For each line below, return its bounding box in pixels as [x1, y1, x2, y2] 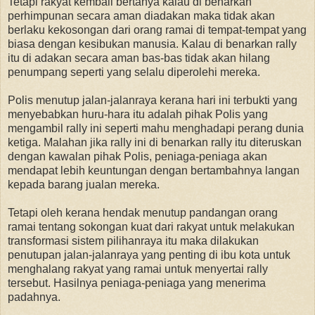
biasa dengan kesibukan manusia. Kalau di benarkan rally [8, 37, 297, 50]
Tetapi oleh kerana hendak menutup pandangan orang [8, 206, 278, 219]
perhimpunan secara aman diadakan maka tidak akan [8, 9, 275, 22]
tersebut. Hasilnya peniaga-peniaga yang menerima [8, 276, 266, 289]
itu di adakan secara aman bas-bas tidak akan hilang [8, 51, 270, 64]
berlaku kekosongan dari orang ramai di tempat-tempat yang [8, 23, 307, 36]
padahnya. [8, 290, 60, 303]
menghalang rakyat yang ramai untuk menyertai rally [8, 262, 268, 275]
